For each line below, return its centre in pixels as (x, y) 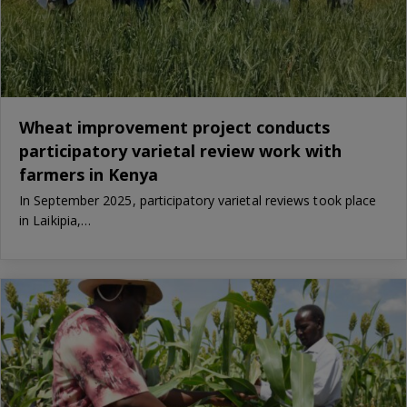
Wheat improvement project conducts (174, 128)
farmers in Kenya (89, 175)
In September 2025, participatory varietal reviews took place (198, 201)
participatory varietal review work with (180, 151)
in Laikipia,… (55, 221)
